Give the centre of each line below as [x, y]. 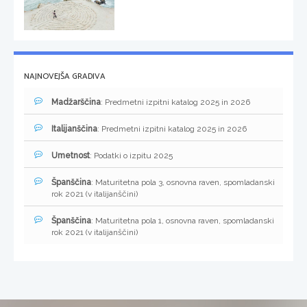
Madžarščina [76, 102]
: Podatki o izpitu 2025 [131, 156]
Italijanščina [74, 129]
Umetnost [71, 156]
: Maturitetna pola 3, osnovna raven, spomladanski [183, 183]
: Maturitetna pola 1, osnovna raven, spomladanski [183, 221]
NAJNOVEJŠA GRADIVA [65, 77]
